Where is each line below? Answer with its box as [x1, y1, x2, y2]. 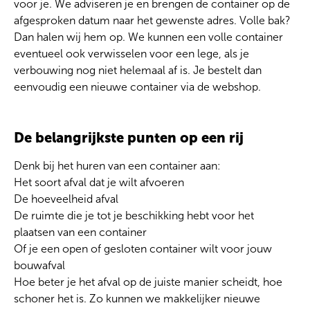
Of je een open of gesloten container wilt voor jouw [14, 241, 272, 255]
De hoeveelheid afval [14, 192, 118, 206]
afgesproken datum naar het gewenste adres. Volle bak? [14, 13, 291, 27]
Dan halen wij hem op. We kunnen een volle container [14, 30, 283, 44]
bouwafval [14, 258, 65, 272]
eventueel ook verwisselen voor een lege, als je [14, 46, 249, 60]
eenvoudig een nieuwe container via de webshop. [14, 80, 261, 93]
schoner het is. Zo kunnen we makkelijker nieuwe [14, 291, 260, 305]
